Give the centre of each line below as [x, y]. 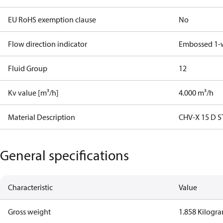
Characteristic [30, 187]
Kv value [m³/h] [33, 93]
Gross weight [29, 212]
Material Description [42, 117]
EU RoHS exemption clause [52, 19]
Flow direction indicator [48, 44]
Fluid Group [28, 68]
